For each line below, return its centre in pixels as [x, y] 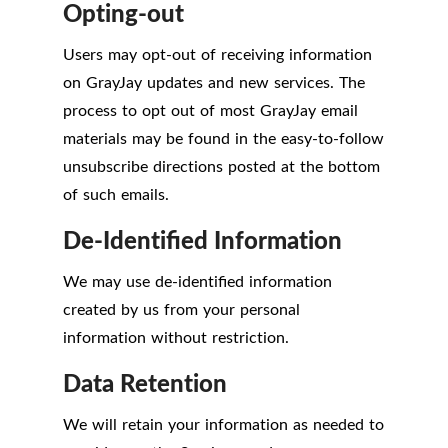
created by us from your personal [181, 309]
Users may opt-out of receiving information [217, 54]
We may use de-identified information [197, 281]
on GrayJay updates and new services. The [214, 82]
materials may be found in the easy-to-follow [223, 138]
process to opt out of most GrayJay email [210, 110]
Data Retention [145, 382]
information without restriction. [176, 337]
